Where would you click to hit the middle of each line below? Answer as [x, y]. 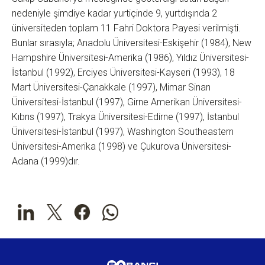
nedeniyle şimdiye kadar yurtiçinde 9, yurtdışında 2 [114, 14]
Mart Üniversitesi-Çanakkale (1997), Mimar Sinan [111, 88]
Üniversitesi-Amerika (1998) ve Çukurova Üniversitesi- [122, 147]
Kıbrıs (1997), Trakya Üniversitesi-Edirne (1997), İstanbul [125, 117]
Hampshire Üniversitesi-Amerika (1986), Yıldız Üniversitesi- [130, 58]
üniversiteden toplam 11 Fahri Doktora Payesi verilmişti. [126, 28]
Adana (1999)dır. [46, 161]
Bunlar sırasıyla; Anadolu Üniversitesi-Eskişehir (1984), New [132, 43]
